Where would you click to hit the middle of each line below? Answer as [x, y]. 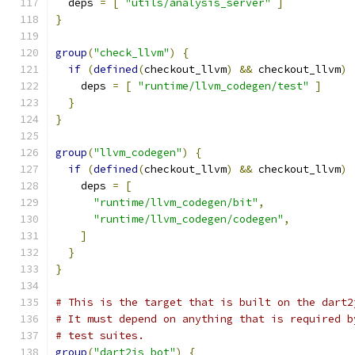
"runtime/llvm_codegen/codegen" [189, 219]
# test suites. [100, 336]
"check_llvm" [132, 53]
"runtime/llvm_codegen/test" [223, 86]
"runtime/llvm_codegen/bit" [176, 202]
